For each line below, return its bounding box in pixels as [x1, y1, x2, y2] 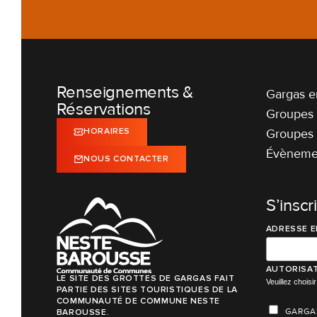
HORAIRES [83, 126, 130, 137]
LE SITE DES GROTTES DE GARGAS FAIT [56, 272, 235, 284]
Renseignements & [56, 82, 193, 103]
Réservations [56, 99, 151, 120]
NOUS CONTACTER [83, 153, 169, 164]
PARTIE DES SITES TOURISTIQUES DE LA [56, 284, 238, 295]
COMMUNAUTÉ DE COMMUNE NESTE [56, 295, 220, 306]
